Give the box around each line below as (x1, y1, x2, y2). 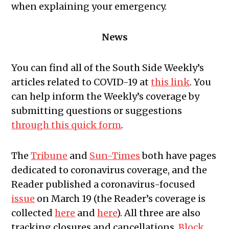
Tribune (31, 150, 68, 162)
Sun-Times (89, 150, 141, 162)
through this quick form (11, 119, 122, 131)
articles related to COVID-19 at (11, 76, 151, 88)
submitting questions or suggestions (11, 105, 182, 117)
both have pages (140, 150, 217, 162)
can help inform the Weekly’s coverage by (11, 90, 200, 103)
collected (11, 207, 55, 219)
